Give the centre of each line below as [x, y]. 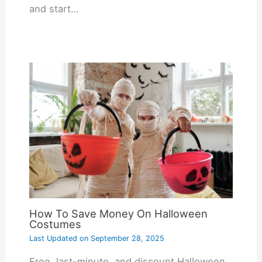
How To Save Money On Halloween [118, 213]
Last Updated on [58, 239]
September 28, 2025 [126, 239]
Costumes [55, 224]
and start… [54, 8]
